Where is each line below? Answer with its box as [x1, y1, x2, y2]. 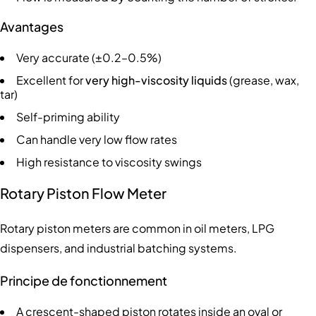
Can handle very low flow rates [16, 131, 177, 147]
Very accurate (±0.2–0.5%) [16, 49, 162, 65]
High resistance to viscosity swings [16, 154, 202, 169]
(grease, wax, [227, 72, 299, 87]
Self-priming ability [16, 109, 120, 124]
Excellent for [16, 72, 85, 87]
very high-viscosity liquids [85, 72, 227, 87]
